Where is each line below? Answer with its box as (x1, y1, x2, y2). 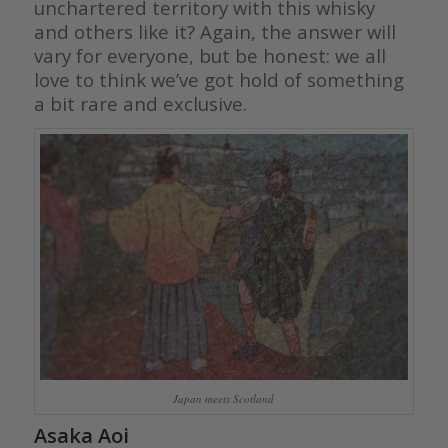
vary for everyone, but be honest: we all (33, 43, 386, 69)
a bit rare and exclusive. (33, 91, 247, 117)
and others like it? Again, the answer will (33, 19, 396, 45)
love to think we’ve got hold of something (33, 67, 404, 93)
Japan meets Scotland (173, 391, 275, 407)
